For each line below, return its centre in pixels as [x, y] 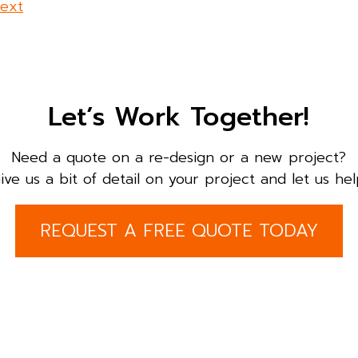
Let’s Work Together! [179, 117]
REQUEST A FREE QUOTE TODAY [179, 231]
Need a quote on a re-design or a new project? [179, 157]
